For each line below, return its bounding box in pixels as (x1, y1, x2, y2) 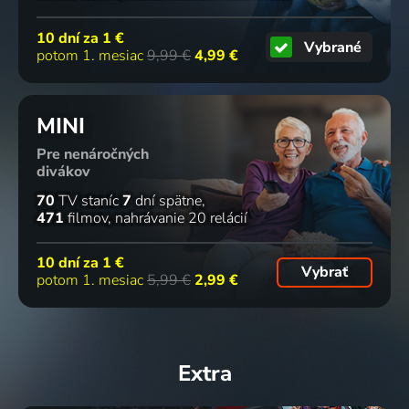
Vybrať (300, 262, 348, 283)
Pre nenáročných (37, 144, 149, 165)
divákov (37, 162, 90, 183)
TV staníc (55, 191, 119, 212)
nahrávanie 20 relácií (115, 208, 247, 229)
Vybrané (304, 37, 362, 58)
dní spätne (131, 191, 202, 212)
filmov (64, 208, 108, 229)
